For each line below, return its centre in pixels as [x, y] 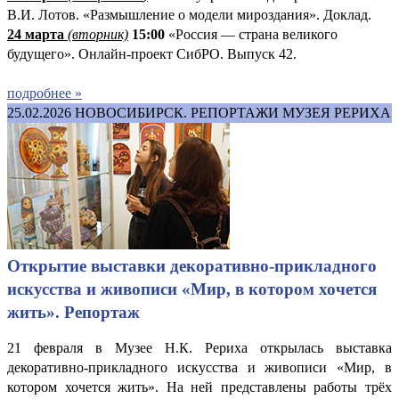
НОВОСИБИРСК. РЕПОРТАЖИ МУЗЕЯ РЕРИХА [233, 112]
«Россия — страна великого [251, 34]
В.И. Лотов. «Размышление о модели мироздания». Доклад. [189, 14]
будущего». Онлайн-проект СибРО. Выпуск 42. [155, 53]
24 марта [37, 34]
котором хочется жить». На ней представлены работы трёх [199, 387]
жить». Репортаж [73, 312]
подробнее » [45, 93]
